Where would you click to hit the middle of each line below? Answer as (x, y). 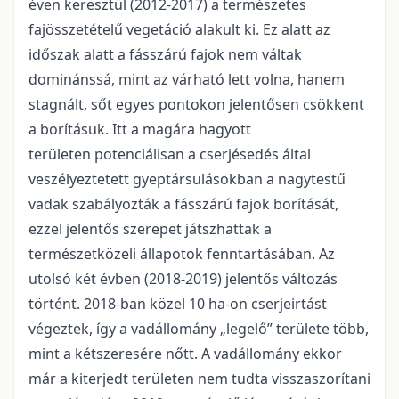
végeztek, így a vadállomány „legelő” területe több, (199, 329)
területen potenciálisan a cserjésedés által (170, 154)
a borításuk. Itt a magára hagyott (140, 129)
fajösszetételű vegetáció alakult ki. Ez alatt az (179, 29)
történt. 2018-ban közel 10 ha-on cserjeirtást (178, 304)
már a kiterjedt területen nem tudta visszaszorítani (199, 379)
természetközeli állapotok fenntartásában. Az (182, 254)
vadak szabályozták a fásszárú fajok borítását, (183, 204)
